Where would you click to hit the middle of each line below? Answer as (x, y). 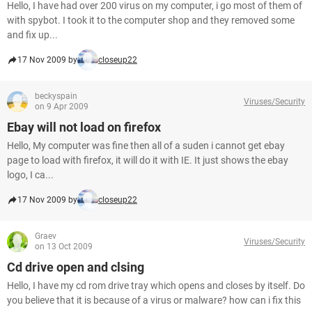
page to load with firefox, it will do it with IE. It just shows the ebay (148, 160)
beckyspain (56, 96)
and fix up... (32, 35)
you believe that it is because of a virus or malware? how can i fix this (154, 300)
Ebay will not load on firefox (84, 127)
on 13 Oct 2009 (64, 247)
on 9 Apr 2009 (62, 107)
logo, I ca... (30, 175)
